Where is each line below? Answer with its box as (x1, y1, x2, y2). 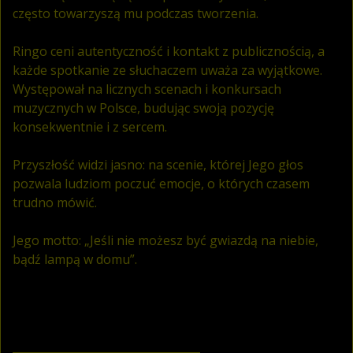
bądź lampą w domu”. (13, 250, 137, 268)
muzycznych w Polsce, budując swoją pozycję (13, 98, 274, 117)
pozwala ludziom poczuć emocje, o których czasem (13, 174, 310, 192)
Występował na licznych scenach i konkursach (13, 80, 281, 98)
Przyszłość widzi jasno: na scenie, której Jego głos (13, 155, 303, 173)
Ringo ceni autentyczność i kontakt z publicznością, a (13, 42, 325, 60)
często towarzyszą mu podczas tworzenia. (13, 4, 258, 22)
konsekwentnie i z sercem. (13, 117, 167, 136)
